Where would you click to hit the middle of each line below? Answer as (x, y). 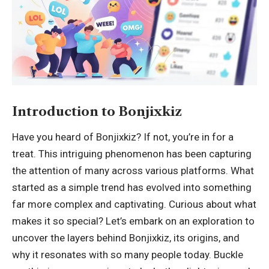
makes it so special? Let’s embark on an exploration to (133, 221)
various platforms (186, 170)
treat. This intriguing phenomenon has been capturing (132, 153)
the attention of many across (79, 170)
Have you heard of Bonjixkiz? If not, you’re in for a (123, 137)
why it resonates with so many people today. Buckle (128, 254)
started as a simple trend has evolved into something (132, 187)
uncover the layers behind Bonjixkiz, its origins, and (126, 237)
